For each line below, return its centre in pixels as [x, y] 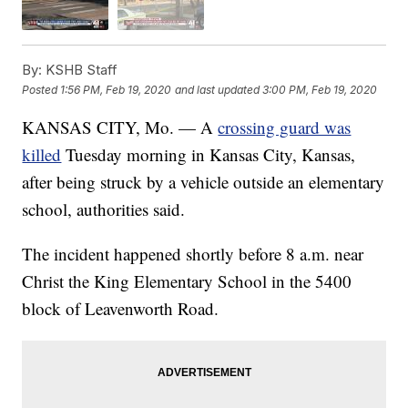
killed [42, 155]
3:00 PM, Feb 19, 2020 [320, 89]
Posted [41, 89]
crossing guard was [285, 127]
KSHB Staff [80, 70]
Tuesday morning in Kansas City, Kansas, [211, 155]
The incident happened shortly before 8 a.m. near [193, 254]
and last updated [218, 89]
